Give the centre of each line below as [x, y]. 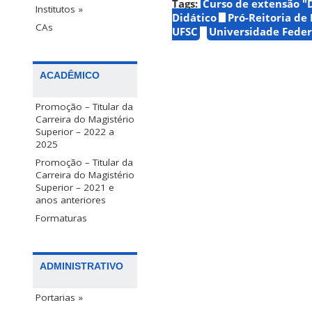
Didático [194, 18]
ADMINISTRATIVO [81, 266]
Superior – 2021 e [75, 188]
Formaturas [61, 218]
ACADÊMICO [70, 76]
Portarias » [59, 298]
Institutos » [59, 9]
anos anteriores [71, 200]
